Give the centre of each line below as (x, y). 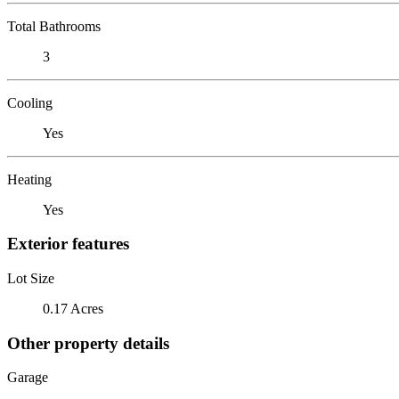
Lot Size (31, 278)
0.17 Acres (73, 308)
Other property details (88, 343)
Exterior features (68, 244)
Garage (28, 378)
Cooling (30, 102)
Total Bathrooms (54, 26)
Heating (29, 179)
